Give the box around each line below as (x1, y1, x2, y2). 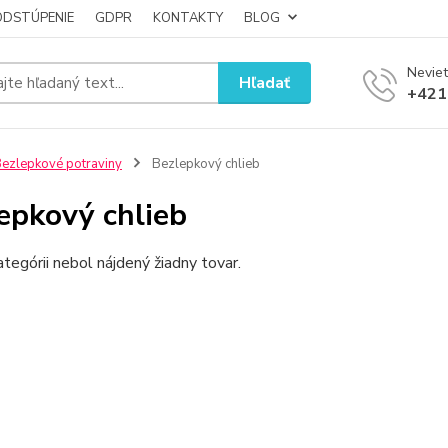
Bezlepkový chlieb (148, 155, 260, 173)
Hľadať (239, 71, 291, 94)
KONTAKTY (153, 9, 223, 27)
